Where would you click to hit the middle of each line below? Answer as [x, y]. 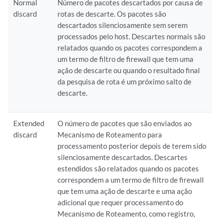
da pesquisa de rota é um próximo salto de [125, 82]
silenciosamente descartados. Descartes [123, 157]
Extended [29, 123]
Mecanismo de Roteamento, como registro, [126, 214]
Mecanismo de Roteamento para [110, 135]
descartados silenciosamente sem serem [123, 25]
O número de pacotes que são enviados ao [125, 123]
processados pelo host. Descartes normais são [132, 36]
